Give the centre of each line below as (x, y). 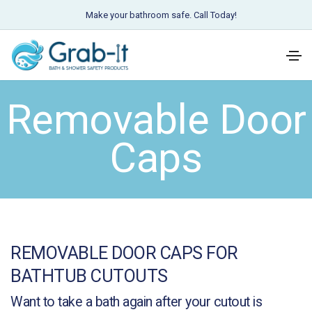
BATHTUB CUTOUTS (89, 276)
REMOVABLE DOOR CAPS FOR (124, 253)
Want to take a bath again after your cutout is (136, 302)
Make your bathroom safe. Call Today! (161, 15)
